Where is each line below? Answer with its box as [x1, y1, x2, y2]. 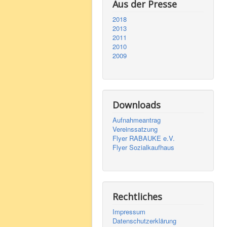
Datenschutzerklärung [112, 216, 176, 225]
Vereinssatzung [112, 124, 158, 134]
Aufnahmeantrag [112, 115, 161, 125]
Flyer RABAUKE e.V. [112, 133, 175, 143]
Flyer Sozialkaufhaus [112, 142, 174, 152]
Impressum [112, 207, 145, 216]
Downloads [112, 99, 161, 111]
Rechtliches [112, 191, 162, 203]
